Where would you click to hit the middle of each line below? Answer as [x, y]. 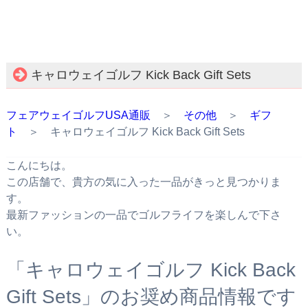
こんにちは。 [39, 165]
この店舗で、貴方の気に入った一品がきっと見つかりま [143, 181]
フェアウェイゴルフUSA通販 [78, 115]
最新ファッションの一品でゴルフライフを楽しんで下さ [143, 214]
